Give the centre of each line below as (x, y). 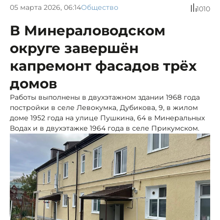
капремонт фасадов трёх (103, 66)
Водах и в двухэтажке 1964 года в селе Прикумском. (105, 128)
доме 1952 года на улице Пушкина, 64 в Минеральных (107, 118)
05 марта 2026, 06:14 (45, 8)
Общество (100, 8)
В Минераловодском (88, 30)
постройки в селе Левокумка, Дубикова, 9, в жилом (104, 107)
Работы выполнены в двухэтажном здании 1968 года (105, 97)
